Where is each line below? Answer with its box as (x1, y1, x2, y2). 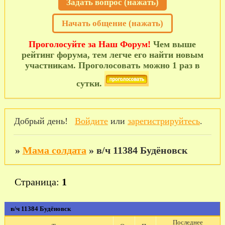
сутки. (76, 78, 104, 88)
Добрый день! (14, 116, 68, 127)
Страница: (14, 176, 62, 187)
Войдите (74, 116, 108, 127)
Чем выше (151, 39, 196, 49)
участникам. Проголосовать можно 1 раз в (25, 60, 200, 70)
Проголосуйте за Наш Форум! (29, 39, 151, 49)
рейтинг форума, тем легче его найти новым (21, 49, 203, 60)
